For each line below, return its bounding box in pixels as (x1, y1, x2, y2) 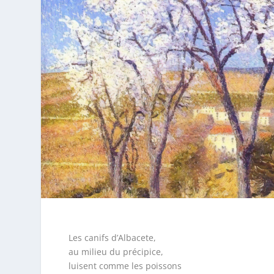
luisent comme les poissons (68, 260, 182, 272)
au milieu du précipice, (68, 246, 163, 258)
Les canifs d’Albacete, (68, 232, 156, 244)
